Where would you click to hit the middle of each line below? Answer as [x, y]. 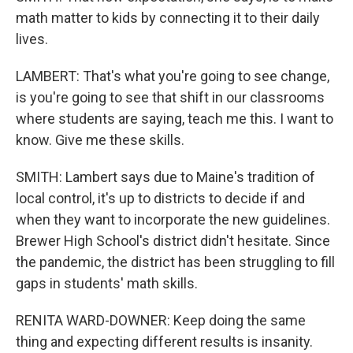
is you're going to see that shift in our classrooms [170, 97]
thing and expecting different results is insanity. [164, 342]
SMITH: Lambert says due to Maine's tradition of [165, 177]
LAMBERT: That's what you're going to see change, [173, 76]
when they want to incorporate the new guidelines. [173, 219]
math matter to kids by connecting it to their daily [168, 18]
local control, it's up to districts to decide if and [160, 198]
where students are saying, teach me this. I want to [175, 119]
